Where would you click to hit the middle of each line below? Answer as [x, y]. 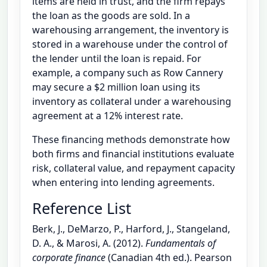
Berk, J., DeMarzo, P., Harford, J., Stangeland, [131, 229]
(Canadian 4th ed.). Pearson [169, 257]
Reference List [82, 208]
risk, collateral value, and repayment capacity [133, 168]
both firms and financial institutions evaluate [133, 153]
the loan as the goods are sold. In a [111, 15]
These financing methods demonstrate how [131, 139]
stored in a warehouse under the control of [130, 44]
